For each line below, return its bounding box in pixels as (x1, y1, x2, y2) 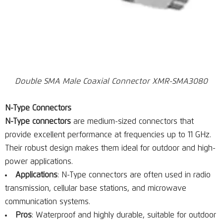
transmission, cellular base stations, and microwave (5, 184, 186, 192)
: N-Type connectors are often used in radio (57, 171, 211, 179)
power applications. (5, 158, 73, 166)
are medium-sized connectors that (71, 117, 194, 125)
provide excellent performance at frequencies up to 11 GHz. (5, 131, 211, 139)
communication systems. (5, 198, 90, 206)
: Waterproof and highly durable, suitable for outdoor (32, 211, 216, 219)
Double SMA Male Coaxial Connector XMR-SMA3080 (14, 77, 208, 85)
